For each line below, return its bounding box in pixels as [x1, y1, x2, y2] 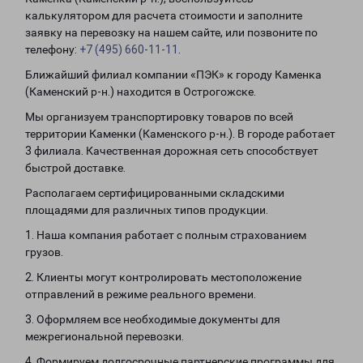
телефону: [25, 43, 79, 56]
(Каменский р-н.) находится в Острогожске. [25, 85, 256, 98]
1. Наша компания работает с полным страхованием [25, 228, 306, 241]
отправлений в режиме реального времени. [25, 288, 256, 301]
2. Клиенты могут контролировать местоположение [25, 271, 301, 284]
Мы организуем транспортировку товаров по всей [25, 110, 293, 123]
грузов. [25, 246, 63, 258]
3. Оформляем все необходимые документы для [25, 313, 280, 326]
